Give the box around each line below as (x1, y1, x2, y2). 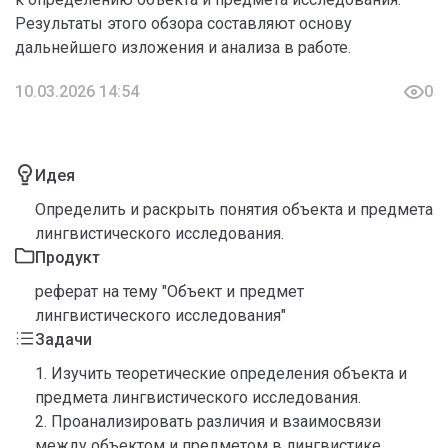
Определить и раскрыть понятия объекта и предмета (35, 200, 433, 219)
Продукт (35, 248, 100, 267)
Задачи (35, 330, 92, 349)
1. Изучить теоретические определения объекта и (35, 364, 407, 383)
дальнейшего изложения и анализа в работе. (15, 38, 351, 57)
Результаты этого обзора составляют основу (15, 14, 352, 33)
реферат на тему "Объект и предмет (35, 282, 304, 301)
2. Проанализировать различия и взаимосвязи (35, 412, 381, 431)
